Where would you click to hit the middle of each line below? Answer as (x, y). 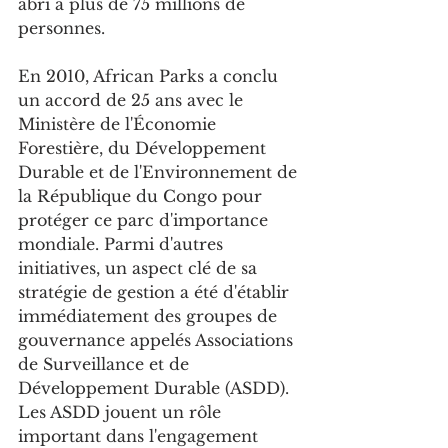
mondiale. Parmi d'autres (123, 244)
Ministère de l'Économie (119, 124)
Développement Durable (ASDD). (156, 388)
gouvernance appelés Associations (158, 340)
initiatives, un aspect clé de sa (140, 268)
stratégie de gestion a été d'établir (156, 292)
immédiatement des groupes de (150, 316)
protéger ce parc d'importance (145, 220)
